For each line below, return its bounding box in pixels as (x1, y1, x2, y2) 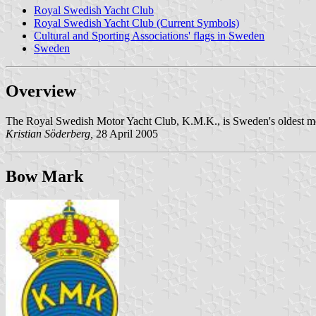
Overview (6, 81, 76, 100)
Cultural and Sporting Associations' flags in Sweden (34, 29, 265, 42)
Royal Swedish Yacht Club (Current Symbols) (34, 16, 239, 29)
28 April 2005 (93, 127, 158, 140)
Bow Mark (6, 166, 83, 186)
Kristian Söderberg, (6, 127, 93, 140)
